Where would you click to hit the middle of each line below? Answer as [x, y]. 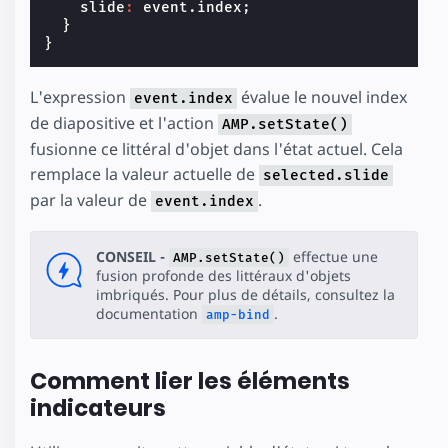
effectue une [333, 257]
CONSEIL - [130, 257]
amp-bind [238, 315]
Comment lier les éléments [190, 381]
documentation [149, 314]
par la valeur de [90, 199]
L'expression [80, 96]
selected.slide [326, 175]
